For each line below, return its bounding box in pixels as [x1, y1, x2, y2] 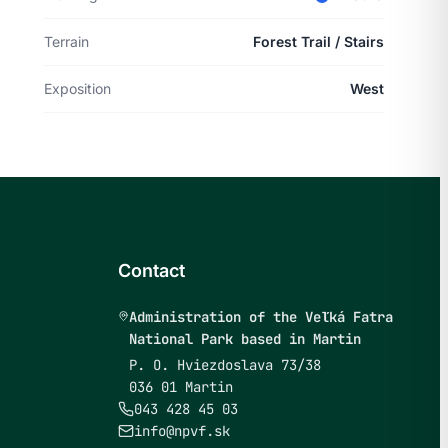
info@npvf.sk [134, 422, 230, 440]
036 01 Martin [128, 378, 233, 396]
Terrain [44, 33, 89, 50]
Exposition [44, 80, 111, 97]
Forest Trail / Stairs [253, 33, 384, 50]
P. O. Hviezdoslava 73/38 [128, 356, 321, 374]
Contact [118, 260, 185, 281]
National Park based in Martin [128, 330, 361, 348]
